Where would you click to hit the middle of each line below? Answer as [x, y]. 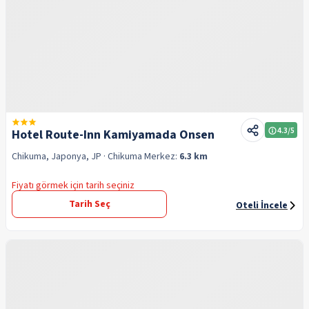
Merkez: [162, 157]
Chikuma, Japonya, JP [57, 157]
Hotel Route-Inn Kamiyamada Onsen [113, 135]
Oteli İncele [262, 206]
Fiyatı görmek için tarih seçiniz [73, 186]
